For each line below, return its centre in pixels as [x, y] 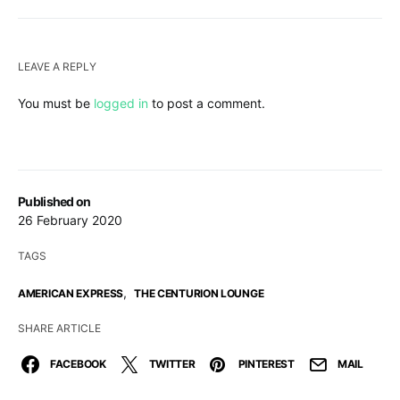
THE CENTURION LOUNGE [199, 293]
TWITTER [172, 363]
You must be [56, 103]
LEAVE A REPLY [57, 66]
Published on [54, 201]
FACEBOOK [78, 363]
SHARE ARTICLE [59, 328]
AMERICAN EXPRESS [71, 293]
